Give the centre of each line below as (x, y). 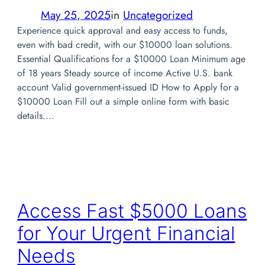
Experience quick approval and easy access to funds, (123, 30)
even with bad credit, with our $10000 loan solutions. (125, 44)
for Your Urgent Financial (126, 234)
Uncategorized (158, 14)
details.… (36, 115)
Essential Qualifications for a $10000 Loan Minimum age (132, 59)
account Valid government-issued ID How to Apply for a (128, 87)
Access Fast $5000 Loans (132, 211)
